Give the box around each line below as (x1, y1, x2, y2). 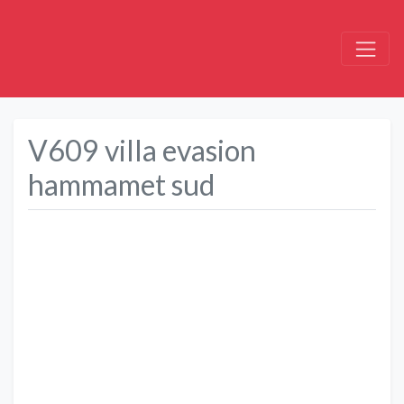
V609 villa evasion (28, 132, 256, 168)
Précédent (52, 329, 117, 347)
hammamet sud (28, 166, 215, 202)
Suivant (348, 329, 394, 347)
